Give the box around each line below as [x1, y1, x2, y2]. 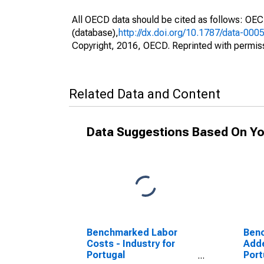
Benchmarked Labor [87, 227, 177, 238]
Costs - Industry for [87, 238, 175, 249]
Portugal [87, 249, 125, 260]
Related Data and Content [69, 87, 220, 101]
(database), [72, 27, 118, 38]
